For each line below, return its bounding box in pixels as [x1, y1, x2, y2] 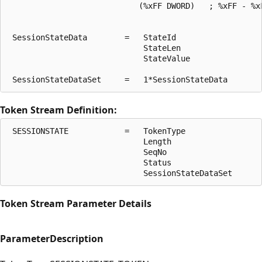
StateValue [8, 53, 190, 63]
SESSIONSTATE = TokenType [8, 126, 185, 136]
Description [50, 232, 104, 245]
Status [8, 157, 171, 167]
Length [8, 136, 171, 146]
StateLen [8, 43, 181, 53]
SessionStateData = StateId [8, 32, 176, 42]
